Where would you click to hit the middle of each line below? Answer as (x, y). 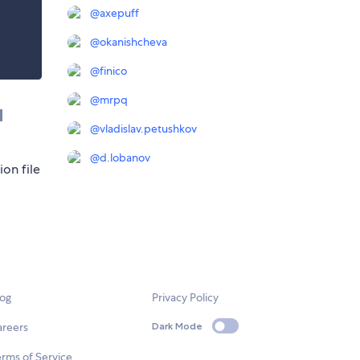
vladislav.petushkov (148, 129)
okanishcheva (133, 42)
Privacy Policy (186, 297)
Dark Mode (178, 326)
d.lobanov (125, 158)
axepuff (119, 13)
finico (113, 71)
